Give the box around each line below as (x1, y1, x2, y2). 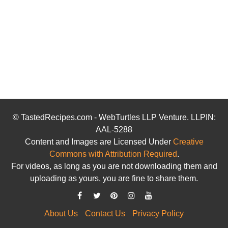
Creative (173, 137, 204, 146)
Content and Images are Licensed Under (24, 137, 173, 146)
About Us (44, 209, 78, 218)
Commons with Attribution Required (49, 149, 177, 158)
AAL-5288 (96, 125, 132, 134)
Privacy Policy (132, 209, 184, 218)
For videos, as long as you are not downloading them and (11, 161, 217, 170)
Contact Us (85, 209, 125, 218)
